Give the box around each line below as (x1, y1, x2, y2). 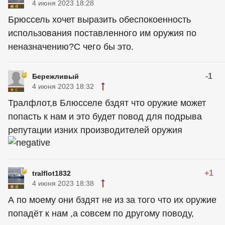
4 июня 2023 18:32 (32, 82, 94, 90)
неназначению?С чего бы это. (8, 41, 134, 52)
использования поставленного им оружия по (8, 28, 196, 38)
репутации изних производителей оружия (8, 125, 182, 135)
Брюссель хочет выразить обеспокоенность (8, 14, 191, 25)
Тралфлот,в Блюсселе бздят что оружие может (8, 97, 206, 108)
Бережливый (32, 72, 79, 80)
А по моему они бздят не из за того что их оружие (8, 194, 216, 205)
